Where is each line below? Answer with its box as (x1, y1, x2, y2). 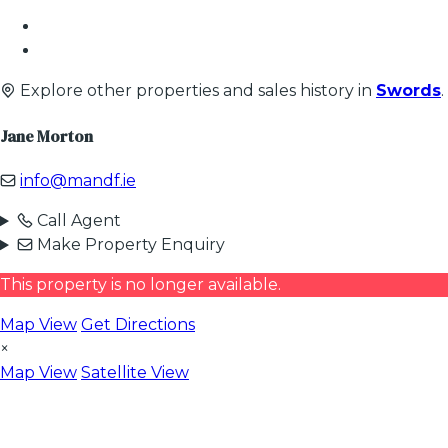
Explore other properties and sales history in (16, 80, 376, 100)
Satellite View (81, 363, 189, 383)
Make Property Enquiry (32, 235, 225, 255)
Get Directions (81, 315, 195, 335)
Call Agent (32, 211, 121, 231)
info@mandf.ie (20, 171, 136, 191)
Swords (376, 80, 441, 100)
